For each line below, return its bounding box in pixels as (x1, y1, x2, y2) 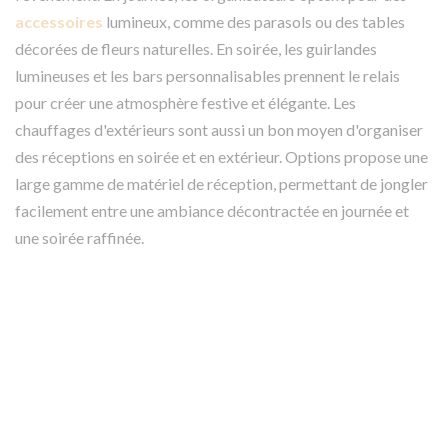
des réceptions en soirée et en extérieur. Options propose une (15, 146, 428, 166)
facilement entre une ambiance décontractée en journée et (15, 200, 409, 220)
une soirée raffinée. (15, 227, 144, 247)
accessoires (15, 11, 106, 31)
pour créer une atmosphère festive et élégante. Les (15, 92, 356, 112)
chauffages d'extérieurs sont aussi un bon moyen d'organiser (15, 119, 423, 139)
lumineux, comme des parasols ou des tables (106, 11, 405, 31)
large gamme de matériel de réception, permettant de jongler (15, 173, 428, 193)
